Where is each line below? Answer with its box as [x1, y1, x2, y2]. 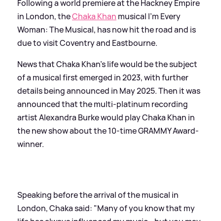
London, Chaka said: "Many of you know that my [17, 203, 195, 214]
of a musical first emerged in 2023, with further [17, 72, 188, 83]
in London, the [17, 11, 72, 22]
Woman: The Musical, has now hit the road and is [17, 24, 196, 36]
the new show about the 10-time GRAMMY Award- [17, 125, 199, 137]
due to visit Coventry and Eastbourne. [17, 37, 157, 49]
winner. [17, 139, 44, 150]
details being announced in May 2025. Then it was [17, 85, 200, 97]
